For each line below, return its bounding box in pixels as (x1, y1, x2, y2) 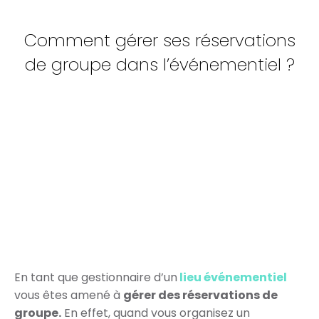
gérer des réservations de (123, 287, 278, 303)
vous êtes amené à (14, 287, 123, 303)
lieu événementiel (177, 269, 287, 286)
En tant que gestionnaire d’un (14, 269, 177, 286)
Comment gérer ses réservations (23, 28, 296, 52)
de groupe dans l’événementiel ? (24, 53, 295, 76)
